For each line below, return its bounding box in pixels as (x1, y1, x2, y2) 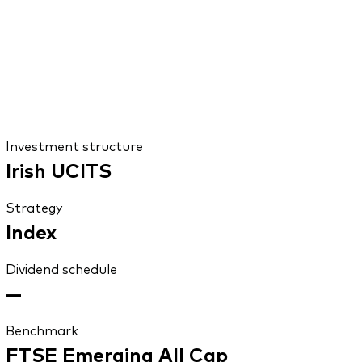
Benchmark (5, 321, 78, 339)
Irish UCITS (5, 156, 112, 183)
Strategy (5, 198, 62, 217)
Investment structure (5, 137, 143, 155)
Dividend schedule (5, 259, 117, 278)
